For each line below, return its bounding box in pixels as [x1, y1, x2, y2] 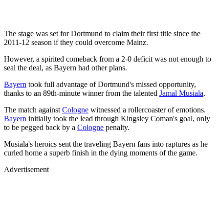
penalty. [104, 123, 130, 131]
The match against [4, 105, 62, 114]
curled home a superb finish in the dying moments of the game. [4, 148, 197, 157]
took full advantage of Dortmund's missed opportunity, [26, 80, 196, 88]
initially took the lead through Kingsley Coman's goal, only [26, 114, 210, 123]
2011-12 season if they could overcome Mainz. [4, 38, 148, 46]
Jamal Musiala [159, 88, 203, 97]
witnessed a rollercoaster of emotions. [88, 105, 206, 114]
